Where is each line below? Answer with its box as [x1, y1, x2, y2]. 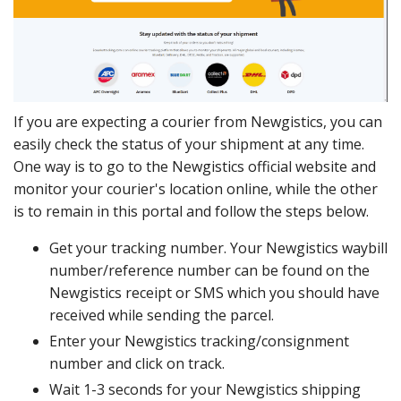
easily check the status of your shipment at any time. [13, 133, 364, 154]
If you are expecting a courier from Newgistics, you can [13, 111, 382, 132]
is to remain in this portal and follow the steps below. [13, 200, 369, 221]
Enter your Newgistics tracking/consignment [49, 330, 349, 351]
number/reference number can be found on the [49, 260, 370, 280]
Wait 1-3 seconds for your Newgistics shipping [49, 379, 361, 399]
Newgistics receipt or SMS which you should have [49, 282, 380, 303]
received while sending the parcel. [49, 304, 274, 325]
